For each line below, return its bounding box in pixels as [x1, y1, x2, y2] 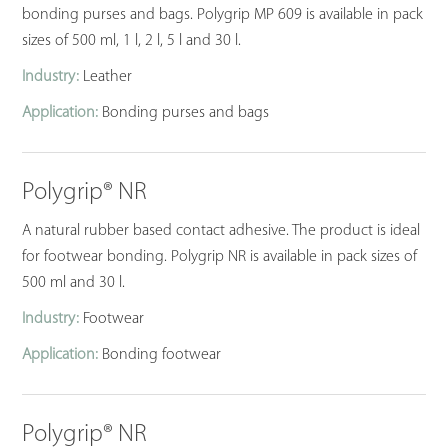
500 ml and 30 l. [22, 275, 126, 292]
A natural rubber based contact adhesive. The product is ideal [22, 223, 421, 240]
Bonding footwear [98, 347, 222, 364]
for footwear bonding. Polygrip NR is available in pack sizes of [22, 249, 418, 266]
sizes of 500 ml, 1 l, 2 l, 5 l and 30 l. [22, 32, 242, 49]
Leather [79, 68, 133, 85]
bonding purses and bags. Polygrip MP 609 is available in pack [22, 6, 424, 23]
